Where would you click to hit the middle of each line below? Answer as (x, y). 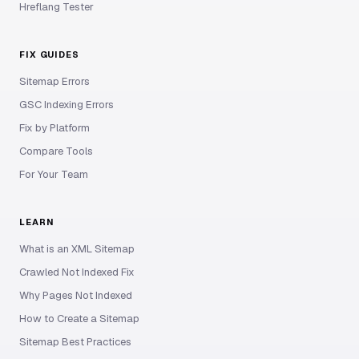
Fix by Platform (54, 128)
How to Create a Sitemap (79, 319)
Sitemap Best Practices (75, 342)
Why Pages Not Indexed (76, 295)
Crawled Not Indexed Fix (77, 272)
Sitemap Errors (54, 81)
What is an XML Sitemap (77, 249)
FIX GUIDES (49, 54)
